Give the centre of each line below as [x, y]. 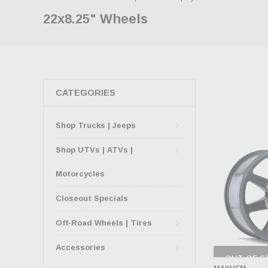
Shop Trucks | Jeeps [96, 125]
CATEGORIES [86, 93]
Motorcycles [80, 174]
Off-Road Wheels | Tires [104, 223]
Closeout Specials [92, 198]
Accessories [80, 247]
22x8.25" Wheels [95, 19]
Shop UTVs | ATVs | [94, 150]
